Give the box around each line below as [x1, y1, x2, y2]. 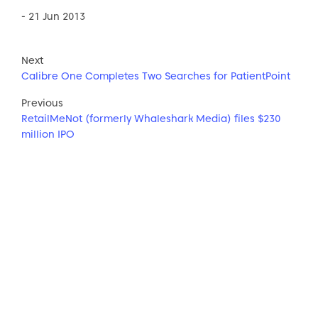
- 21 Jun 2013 [21, 9, 85, 23]
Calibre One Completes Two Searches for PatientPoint [21, 69, 290, 82]
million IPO [21, 127, 75, 141]
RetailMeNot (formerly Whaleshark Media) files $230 [21, 111, 280, 125]
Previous [21, 96, 63, 109]
